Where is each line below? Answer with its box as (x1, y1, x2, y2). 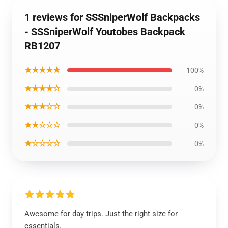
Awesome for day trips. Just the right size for (24, 209, 178, 218)
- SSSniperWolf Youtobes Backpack (24, 25, 185, 38)
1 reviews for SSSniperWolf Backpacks (24, 11, 200, 23)
